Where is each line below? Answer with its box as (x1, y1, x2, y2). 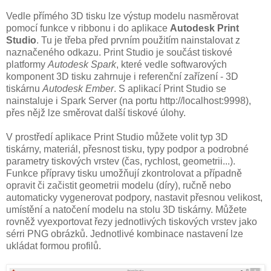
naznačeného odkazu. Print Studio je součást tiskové (6, 47, 232, 58)
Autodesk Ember (42, 83, 114, 94)
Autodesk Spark (48, 59, 116, 70)
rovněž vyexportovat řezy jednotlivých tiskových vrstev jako (6, 217, 257, 227)
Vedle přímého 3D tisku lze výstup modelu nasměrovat (6, 11, 238, 22)
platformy (6, 59, 48, 70)
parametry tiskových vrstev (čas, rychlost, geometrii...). (6, 156, 235, 167)
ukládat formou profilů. (6, 241, 101, 252)
